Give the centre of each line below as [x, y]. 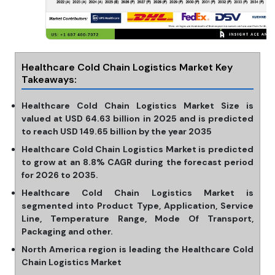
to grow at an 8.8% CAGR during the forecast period [137, 162]
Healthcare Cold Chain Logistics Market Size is [137, 106]
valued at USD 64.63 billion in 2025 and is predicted [137, 119]
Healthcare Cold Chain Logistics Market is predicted [137, 149]
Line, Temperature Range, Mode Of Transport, [137, 219]
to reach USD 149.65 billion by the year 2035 [117, 132]
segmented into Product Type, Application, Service [137, 206]
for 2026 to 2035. [60, 175]
